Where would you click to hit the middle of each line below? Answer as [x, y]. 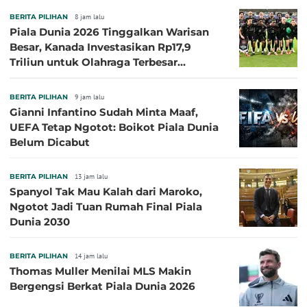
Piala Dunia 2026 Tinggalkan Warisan [109, 32]
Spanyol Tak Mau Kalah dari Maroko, [106, 191]
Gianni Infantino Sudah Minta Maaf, [104, 112]
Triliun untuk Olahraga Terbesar [94, 62]
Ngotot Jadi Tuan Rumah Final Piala [106, 206]
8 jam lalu [89, 16]
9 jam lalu [89, 97]
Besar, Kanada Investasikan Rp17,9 [100, 47]
